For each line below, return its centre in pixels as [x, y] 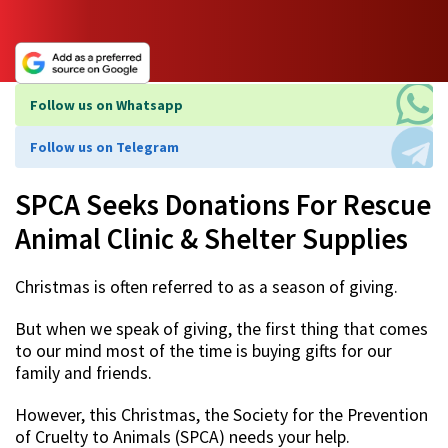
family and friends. [83, 373]
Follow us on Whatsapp [106, 105]
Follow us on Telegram [104, 147]
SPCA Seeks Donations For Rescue [223, 205]
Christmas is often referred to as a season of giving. [206, 287]
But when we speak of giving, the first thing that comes [221, 329]
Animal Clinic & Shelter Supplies [211, 239]
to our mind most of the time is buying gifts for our [203, 351]
